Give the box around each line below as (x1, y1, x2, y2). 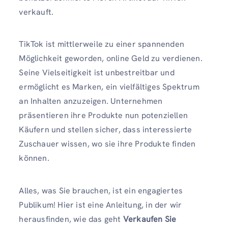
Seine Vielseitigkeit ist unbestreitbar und (19, 67, 175, 78)
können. (19, 153, 49, 164)
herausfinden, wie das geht (19, 213, 123, 224)
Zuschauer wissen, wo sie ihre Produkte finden (19, 138, 196, 150)
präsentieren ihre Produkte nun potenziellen (19, 110, 188, 121)
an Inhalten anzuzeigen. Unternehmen (19, 96, 163, 107)
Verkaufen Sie (123, 213, 177, 224)
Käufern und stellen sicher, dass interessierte (19, 124, 192, 135)
